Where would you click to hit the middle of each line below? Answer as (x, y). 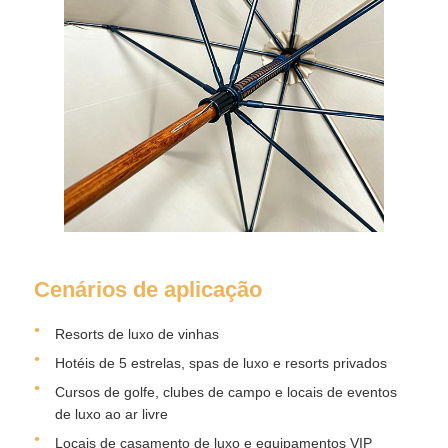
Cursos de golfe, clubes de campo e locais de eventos (226, 391)
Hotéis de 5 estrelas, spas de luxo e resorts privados (221, 362)
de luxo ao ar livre (112, 413)
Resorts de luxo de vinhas (137, 333)
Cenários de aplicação (148, 289)
